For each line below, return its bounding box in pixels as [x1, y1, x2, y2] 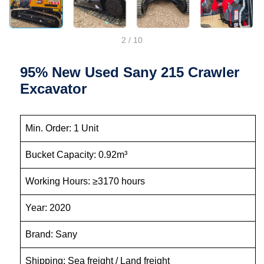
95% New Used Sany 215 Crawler [20, 64, 240, 81]
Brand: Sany [25, 229, 193, 240]
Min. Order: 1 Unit [25, 123, 203, 134]
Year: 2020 [25, 203, 189, 213]
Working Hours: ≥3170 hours [25, 176, 204, 187]
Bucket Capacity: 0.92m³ [25, 150, 217, 160]
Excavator [20, 81, 87, 97]
